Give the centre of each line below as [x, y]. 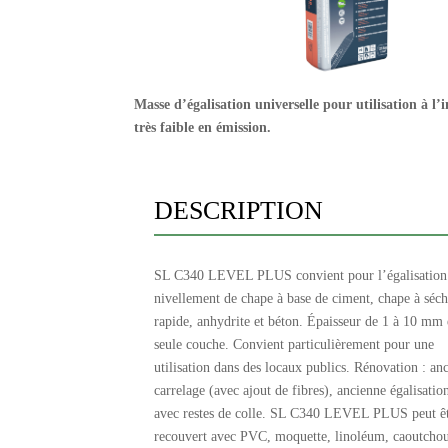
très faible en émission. [203, 127]
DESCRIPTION [239, 210]
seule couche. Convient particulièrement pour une [294, 344]
